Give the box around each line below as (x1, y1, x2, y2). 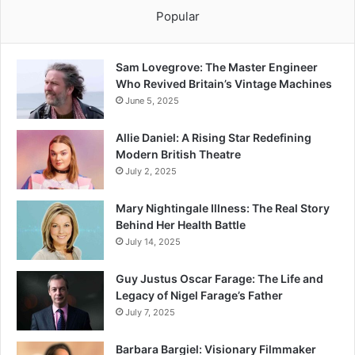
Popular (155, 9, 200, 25)
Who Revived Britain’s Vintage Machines (116, 77, 332, 91)
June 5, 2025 (125, 95, 179, 107)
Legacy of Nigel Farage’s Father (116, 288, 283, 303)
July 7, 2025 (125, 307, 175, 319)
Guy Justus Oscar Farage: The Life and (116, 272, 323, 286)
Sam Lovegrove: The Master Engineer (116, 60, 318, 74)
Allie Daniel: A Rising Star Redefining (116, 131, 311, 145)
